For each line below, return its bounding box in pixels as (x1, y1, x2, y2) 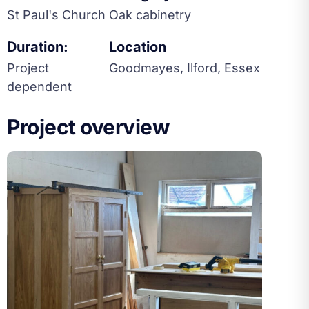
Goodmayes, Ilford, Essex (109, 61, 260, 75)
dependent (7, 79, 72, 94)
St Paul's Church (7, 8, 106, 22)
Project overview (7, 114, 170, 139)
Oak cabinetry (109, 8, 191, 22)
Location (109, 39, 166, 55)
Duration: (7, 39, 68, 55)
